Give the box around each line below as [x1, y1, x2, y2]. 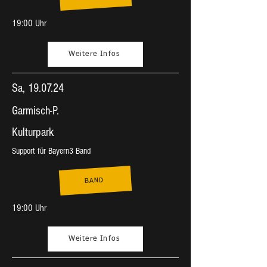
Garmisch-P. [12, 104, 59, 117]
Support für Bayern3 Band [12, 146, 91, 156]
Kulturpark [12, 126, 54, 139]
